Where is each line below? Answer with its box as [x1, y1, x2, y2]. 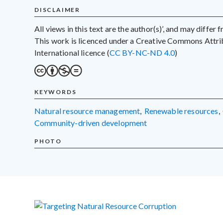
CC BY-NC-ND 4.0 [109, 47, 175, 57]
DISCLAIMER [34, 5, 80, 13]
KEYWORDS [34, 88, 77, 96]
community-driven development [40, 117, 147, 127]
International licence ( [34, 47, 110, 57]
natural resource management [41, 106, 140, 115]
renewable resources [149, 106, 219, 115]
